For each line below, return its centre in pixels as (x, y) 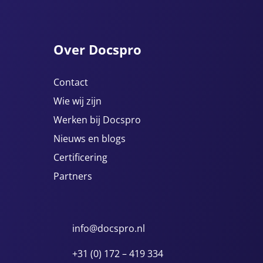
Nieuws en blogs (90, 139)
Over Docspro (97, 49)
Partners (73, 176)
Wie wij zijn (77, 101)
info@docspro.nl (109, 228)
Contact (71, 82)
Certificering (80, 157)
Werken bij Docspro (97, 120)
